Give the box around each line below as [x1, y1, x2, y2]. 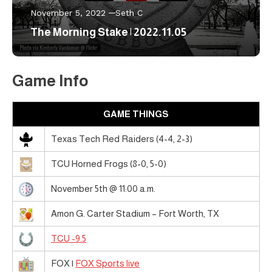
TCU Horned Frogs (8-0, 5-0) [51, 158, 166, 169]
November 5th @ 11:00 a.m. [51, 183, 155, 194]
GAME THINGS [103, 109, 169, 120]
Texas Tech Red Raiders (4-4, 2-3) [51, 134, 192, 144]
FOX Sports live [75, 258, 140, 269]
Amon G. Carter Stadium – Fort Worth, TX [51, 208, 219, 219]
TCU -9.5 [51, 233, 86, 244]
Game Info [12, 72, 89, 90]
